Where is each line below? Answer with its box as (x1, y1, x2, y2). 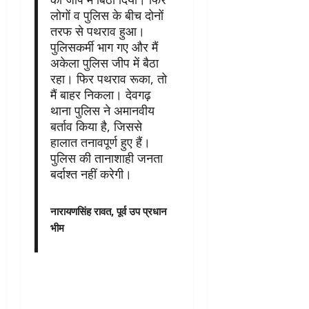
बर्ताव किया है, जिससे (50, 117, 142, 134)
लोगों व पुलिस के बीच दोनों (50, 6, 163, 23)
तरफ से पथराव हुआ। (50, 22, 145, 39)
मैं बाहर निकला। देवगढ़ (50, 86, 151, 103)
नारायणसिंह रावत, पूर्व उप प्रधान (50, 203, 167, 218)
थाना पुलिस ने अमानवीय (50, 101, 154, 119)
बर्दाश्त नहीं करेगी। (50, 165, 132, 182)
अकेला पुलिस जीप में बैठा (50, 54, 159, 71)
